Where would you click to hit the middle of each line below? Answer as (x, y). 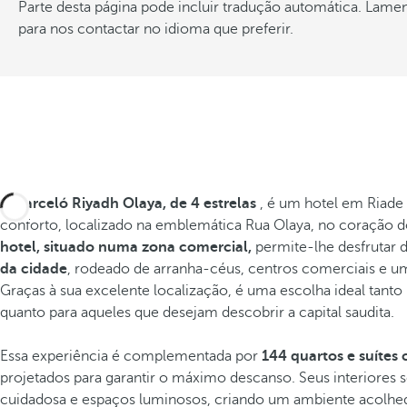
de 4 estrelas (215, 203)
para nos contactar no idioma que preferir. (156, 29)
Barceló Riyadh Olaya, (91, 203)
